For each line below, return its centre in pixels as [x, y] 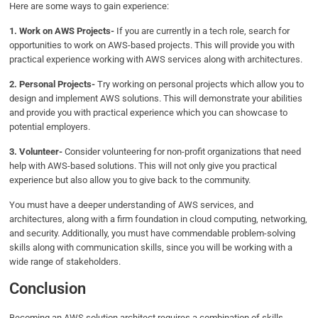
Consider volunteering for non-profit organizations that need [182, 151]
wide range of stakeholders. [66, 261]
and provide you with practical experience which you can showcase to [149, 112]
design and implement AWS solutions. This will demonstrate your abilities [156, 98]
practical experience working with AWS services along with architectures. [157, 59]
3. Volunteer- [36, 151]
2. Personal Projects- [54, 84]
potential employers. [51, 126]
